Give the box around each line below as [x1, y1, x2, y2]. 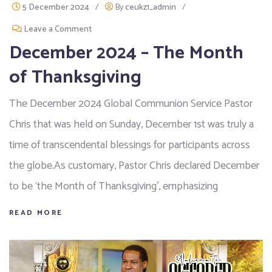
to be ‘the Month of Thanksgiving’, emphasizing [9, 177, 218, 196]
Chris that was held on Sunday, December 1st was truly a [9, 115, 254, 134]
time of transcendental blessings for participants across [9, 136, 250, 155]
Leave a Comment [24, 22, 92, 37]
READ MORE [9, 207, 63, 219]
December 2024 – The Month [9, 38, 243, 69]
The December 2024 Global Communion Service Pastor [9, 95, 253, 114]
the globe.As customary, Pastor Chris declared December [9, 157, 259, 175]
